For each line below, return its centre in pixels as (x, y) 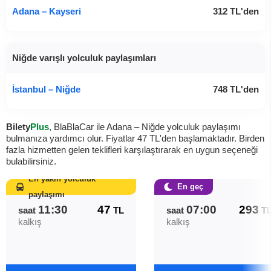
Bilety (18, 127)
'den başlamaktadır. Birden (212, 138)
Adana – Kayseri (47, 11)
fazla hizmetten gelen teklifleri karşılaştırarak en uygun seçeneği (132, 150)
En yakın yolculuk (62, 179)
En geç (190, 187)
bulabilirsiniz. (31, 161)
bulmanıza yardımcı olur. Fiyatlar (72, 138)
